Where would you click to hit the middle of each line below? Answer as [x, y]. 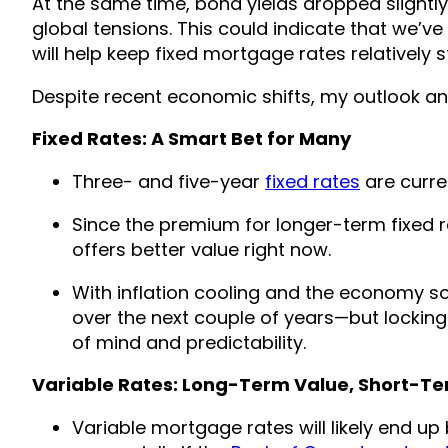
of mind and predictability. [189, 342]
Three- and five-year [168, 181]
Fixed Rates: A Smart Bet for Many [191, 138]
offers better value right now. [201, 249]
